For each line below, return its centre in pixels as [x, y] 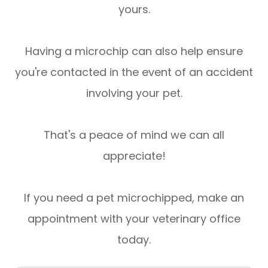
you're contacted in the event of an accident [134, 72]
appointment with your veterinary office [134, 219]
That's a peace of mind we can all [134, 135]
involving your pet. [134, 93]
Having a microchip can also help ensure [134, 51]
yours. [134, 10]
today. [134, 240]
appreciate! [134, 156]
